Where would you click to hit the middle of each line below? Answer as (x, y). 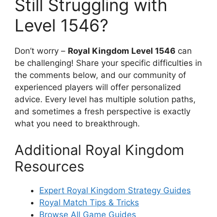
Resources (49, 167)
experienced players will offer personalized (98, 87)
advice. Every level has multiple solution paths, (105, 99)
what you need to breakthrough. (77, 123)
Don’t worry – (41, 51)
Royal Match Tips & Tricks (89, 203)
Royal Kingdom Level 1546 (122, 51)
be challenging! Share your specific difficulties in (108, 63)
